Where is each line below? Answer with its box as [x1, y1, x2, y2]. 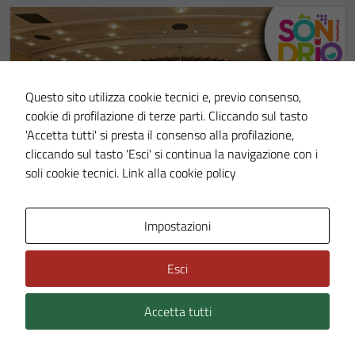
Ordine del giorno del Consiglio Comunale [29, 257, 296, 281]
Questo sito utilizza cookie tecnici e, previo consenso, [25, 87, 301, 106]
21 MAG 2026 [103, 229, 183, 246]
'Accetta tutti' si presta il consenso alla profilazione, [25, 125, 294, 144]
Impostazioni [144, 216, 211, 235]
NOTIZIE [29, 229, 78, 246]
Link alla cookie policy [122, 163, 236, 182]
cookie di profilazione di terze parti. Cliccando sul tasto [25, 106, 307, 125]
